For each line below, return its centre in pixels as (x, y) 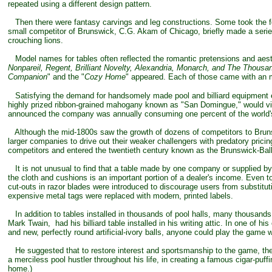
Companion (28, 77)
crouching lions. (36, 40)
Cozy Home (105, 77)
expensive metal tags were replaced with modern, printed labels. (121, 196)
